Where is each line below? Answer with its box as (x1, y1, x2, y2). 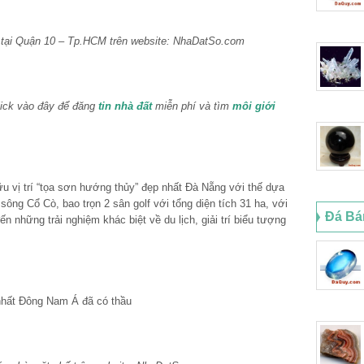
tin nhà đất (98, 99, 152, 112)
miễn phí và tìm (152, 99, 232, 112)
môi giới (232, 99, 275, 112)
